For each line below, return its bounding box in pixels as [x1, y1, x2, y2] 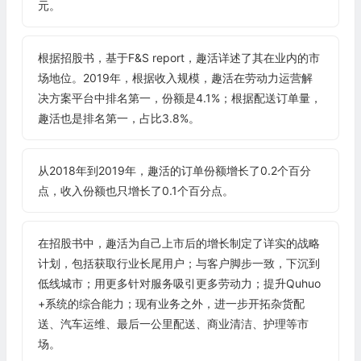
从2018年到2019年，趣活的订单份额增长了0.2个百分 [37, 164, 311, 178]
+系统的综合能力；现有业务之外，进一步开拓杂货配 [37, 297, 305, 311]
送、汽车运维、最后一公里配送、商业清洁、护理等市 [37, 317, 309, 331]
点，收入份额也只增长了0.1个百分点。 [37, 184, 234, 198]
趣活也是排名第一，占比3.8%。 [37, 111, 200, 126]
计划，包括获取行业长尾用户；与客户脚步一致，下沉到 [37, 256, 320, 271]
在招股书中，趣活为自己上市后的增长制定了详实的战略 [37, 236, 320, 251]
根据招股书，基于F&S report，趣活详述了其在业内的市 [37, 51, 320, 65]
